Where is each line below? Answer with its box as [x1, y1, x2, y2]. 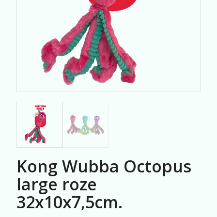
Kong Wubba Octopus [16, 155, 191, 177]
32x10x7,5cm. [16, 190, 123, 213]
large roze [16, 172, 97, 195]
